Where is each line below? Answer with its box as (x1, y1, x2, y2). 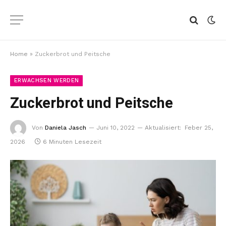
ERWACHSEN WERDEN (14, 77, 79, 84)
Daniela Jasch (45, 124, 86, 131)
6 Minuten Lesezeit (43, 138, 101, 145)
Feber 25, (185, 124, 213, 131)
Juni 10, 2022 (96, 124, 135, 131)
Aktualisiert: (145, 124, 181, 131)
